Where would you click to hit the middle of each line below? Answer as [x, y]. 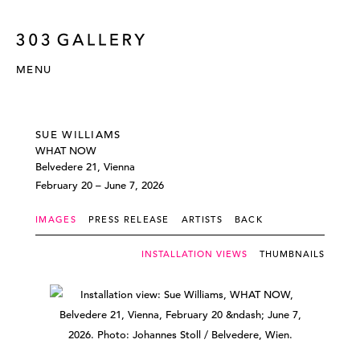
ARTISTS [202, 219]
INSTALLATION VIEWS [194, 254]
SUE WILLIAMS [78, 135]
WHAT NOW [66, 151]
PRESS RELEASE [129, 219]
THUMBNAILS [292, 254]
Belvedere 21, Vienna [85, 167]
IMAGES [56, 219]
